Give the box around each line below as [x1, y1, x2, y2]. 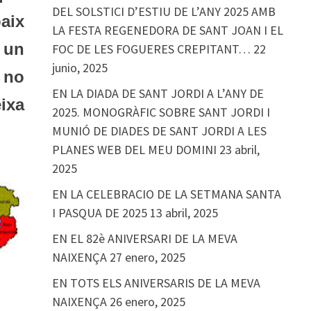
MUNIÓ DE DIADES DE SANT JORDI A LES [51, 123, 267, 139]
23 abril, [219, 142, 260, 158]
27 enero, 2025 [109, 249, 185, 265]
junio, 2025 [51, 60, 108, 76]
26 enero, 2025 [109, 294, 185, 310]
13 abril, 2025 [149, 205, 218, 221]
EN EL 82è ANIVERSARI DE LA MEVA [51, 230, 237, 246]
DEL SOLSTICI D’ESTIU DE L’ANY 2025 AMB [51, 3, 276, 19]
